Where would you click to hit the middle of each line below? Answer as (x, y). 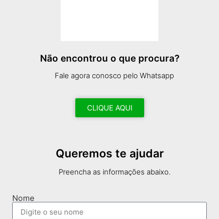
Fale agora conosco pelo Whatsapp (114, 76)
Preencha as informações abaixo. (114, 172)
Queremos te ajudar (109, 153)
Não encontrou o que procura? (109, 59)
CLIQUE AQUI (109, 108)
